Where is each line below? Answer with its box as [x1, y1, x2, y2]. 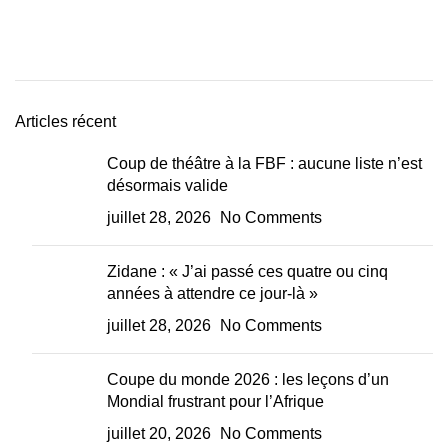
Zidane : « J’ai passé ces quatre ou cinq [107, 263, 388, 280]
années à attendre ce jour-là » [107, 285, 318, 302]
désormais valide [107, 177, 228, 194]
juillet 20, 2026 [107, 425, 211, 442]
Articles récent [15, 113, 116, 130]
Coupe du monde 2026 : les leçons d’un [107, 371, 389, 388]
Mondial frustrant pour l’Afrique [107, 393, 324, 410]
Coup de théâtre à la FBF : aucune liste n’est [107, 155, 422, 172]
